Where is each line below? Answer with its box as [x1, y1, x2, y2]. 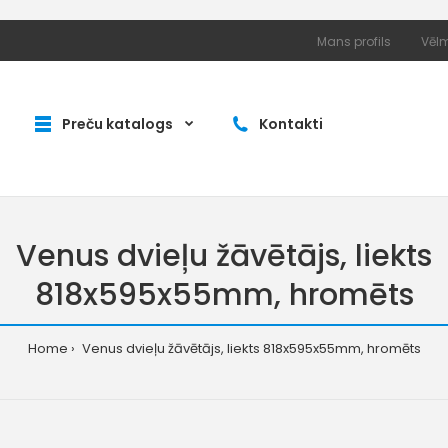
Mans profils [317, 33, 391, 51]
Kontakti [259, 114, 323, 135]
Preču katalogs [62, 114, 173, 135]
